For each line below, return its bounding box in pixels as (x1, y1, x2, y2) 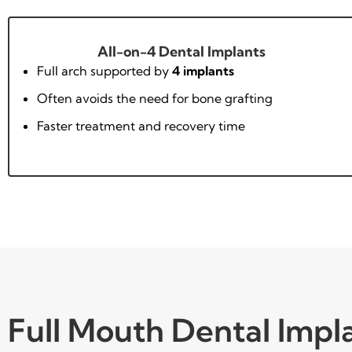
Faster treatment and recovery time (37, 117, 245, 134)
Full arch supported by (37, 62, 172, 79)
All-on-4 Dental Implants (97, 42, 266, 60)
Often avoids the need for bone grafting (37, 90, 273, 106)
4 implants (172, 62, 234, 79)
